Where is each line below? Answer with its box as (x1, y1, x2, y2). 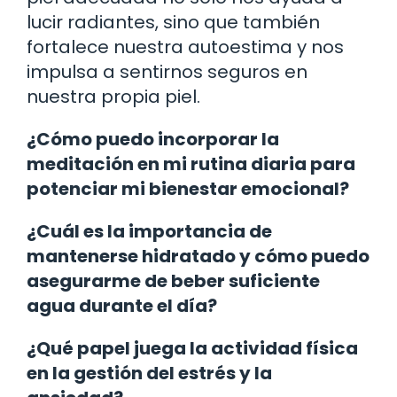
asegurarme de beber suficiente (27, 268, 320, 293)
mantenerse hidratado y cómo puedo (27, 243, 370, 269)
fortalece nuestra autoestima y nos (27, 34, 344, 59)
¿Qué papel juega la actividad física (27, 335, 358, 361)
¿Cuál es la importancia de (27, 218, 272, 244)
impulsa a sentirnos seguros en (27, 58, 307, 84)
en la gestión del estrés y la (27, 360, 272, 385)
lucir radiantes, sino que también (27, 9, 320, 35)
